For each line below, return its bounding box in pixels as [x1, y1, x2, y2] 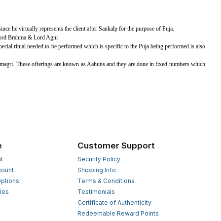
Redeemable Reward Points [77, 210, 159, 218]
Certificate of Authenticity [77, 199, 151, 207]
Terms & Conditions [77, 177, 135, 185]
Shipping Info [77, 166, 116, 174]
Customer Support [77, 141, 155, 151]
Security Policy [77, 155, 120, 163]
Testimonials [77, 188, 115, 196]
